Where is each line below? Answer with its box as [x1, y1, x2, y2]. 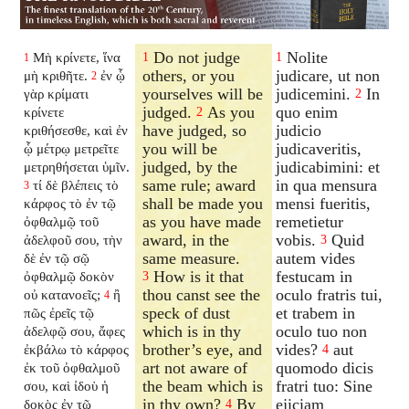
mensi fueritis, [276, 194, 372, 213]
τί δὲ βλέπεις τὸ [33, 176, 120, 193]
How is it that [149, 267, 245, 286]
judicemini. [276, 84, 351, 103]
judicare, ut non [276, 66, 381, 85]
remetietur [276, 212, 344, 231]
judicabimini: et [276, 157, 381, 176]
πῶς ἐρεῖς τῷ [24, 304, 95, 320]
